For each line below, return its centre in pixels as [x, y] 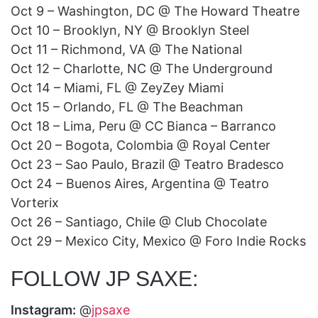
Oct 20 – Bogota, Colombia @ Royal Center [141, 145]
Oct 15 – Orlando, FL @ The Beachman [127, 106]
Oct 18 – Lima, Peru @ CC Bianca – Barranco [143, 126]
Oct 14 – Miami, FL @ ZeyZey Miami [117, 87]
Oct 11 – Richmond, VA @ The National [126, 49]
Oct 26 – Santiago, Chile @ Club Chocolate [139, 221]
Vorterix [35, 202]
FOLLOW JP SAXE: [104, 278]
